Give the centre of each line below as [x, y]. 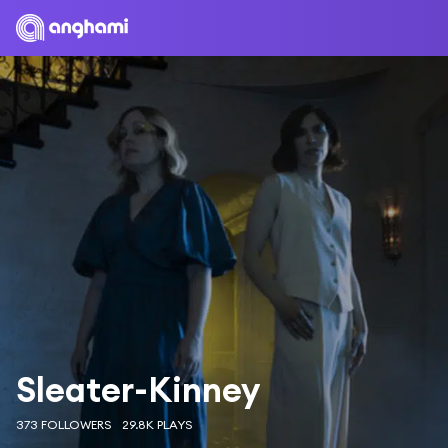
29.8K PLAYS [157, 424]
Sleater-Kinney [138, 389]
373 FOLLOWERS [64, 424]
